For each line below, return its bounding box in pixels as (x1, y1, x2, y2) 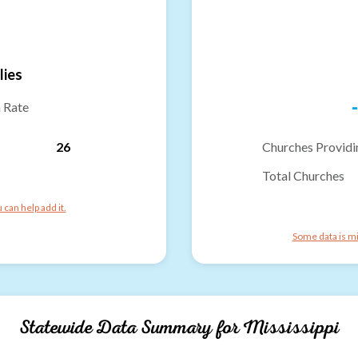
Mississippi (242, 314, 340, 340)
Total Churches (262, 167, 344, 183)
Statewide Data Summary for (18, 314, 243, 340)
